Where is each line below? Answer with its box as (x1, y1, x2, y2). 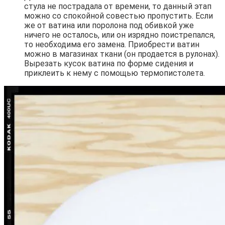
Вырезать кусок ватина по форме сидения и (24, 59, 193, 69)
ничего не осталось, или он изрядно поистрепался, (24, 30, 215, 40)
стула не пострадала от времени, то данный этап (24, 2, 211, 12)
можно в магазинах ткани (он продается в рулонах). (24, 49, 219, 59)
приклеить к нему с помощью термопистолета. (24, 68, 205, 78)
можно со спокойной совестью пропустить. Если (24, 11, 213, 21)
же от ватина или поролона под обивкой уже (24, 21, 194, 31)
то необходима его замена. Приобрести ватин (24, 40, 199, 50)
